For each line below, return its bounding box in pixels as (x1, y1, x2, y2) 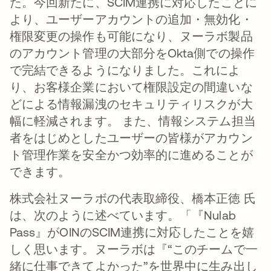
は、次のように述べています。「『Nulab (10, 207, 236, 222)
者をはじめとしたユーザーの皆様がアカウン (10, 130, 253, 145)
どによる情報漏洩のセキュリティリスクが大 (10, 96, 253, 111)
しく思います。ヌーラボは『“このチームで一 (10, 241, 258, 256)
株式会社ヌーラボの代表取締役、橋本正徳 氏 (10, 191, 256, 205)
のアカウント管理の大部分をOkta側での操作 (10, 45, 255, 60)
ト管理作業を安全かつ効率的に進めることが (10, 147, 253, 162)
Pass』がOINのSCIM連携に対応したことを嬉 (10, 224, 254, 239)
